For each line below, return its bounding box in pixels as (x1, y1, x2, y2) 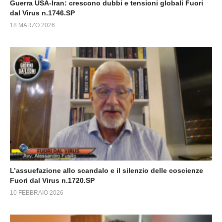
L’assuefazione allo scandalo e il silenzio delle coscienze (10, 166, 203, 174)
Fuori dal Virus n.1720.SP (10, 176, 95, 184)
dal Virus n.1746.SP (10, 8, 75, 17)
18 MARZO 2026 (10, 21, 55, 29)
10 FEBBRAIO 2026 (10, 189, 63, 196)
